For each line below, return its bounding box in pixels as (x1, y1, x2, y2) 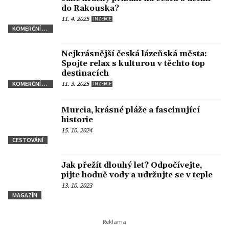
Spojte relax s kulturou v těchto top (61, 58, 205, 69)
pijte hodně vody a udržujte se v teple (61, 169, 213, 180)
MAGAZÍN (12, 191, 37, 199)
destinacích (61, 68, 109, 79)
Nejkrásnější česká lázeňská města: (61, 49, 207, 59)
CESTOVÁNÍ (12, 135, 43, 144)
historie (61, 114, 93, 125)
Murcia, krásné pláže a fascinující (61, 104, 200, 115)
